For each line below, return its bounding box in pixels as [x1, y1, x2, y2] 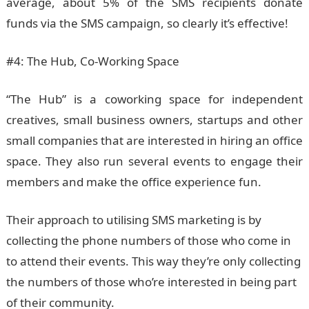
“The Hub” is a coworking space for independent [6, 91, 303, 107]
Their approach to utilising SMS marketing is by [6, 212, 261, 228]
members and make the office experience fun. [6, 174, 261, 190]
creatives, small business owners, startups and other [6, 112, 303, 128]
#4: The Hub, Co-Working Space [6, 53, 179, 69]
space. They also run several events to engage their [6, 153, 303, 169]
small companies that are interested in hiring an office [6, 132, 303, 148]
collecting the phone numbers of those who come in [6, 232, 291, 248]
